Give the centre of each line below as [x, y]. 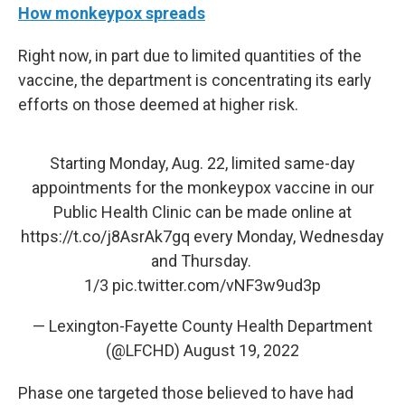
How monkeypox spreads [112, 13]
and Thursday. [202, 261]
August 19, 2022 [241, 350]
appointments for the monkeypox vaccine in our [202, 188]
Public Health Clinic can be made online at [202, 212]
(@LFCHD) [145, 350]
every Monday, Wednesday [287, 236]
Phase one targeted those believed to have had [186, 393]
